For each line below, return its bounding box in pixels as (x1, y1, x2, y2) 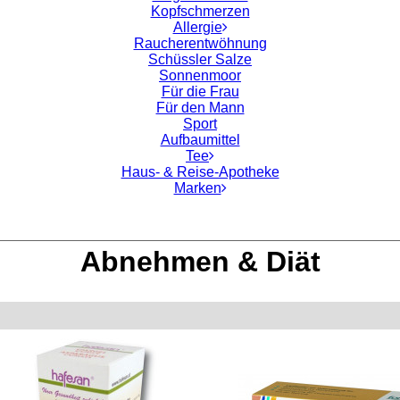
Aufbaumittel (160, 132, 240, 147)
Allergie (172, 20, 222, 35)
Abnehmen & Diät (79, 246, 321, 278)
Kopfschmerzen (150, 4, 250, 19)
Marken (173, 180, 221, 196)
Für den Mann (155, 100, 245, 115)
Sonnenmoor (159, 68, 241, 83)
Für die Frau (161, 84, 239, 99)
